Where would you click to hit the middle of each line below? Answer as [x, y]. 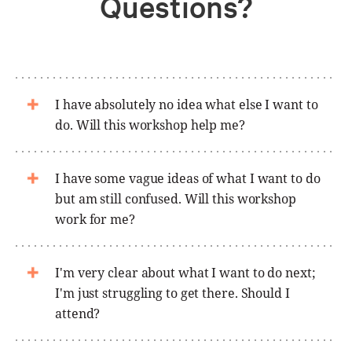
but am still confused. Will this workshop [176, 198]
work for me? [95, 219]
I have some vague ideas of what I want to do [188, 178]
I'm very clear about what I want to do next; [185, 272]
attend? [78, 313]
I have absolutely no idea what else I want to [187, 104]
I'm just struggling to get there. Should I [172, 293]
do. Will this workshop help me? [150, 125]
